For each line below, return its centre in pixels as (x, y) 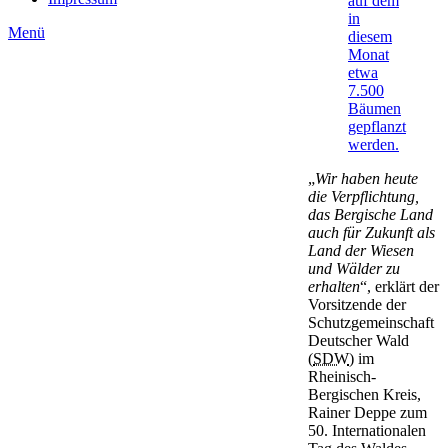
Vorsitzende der (357, 304)
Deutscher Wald (358, 340)
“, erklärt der (399, 286)
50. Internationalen (367, 430)
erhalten (334, 286)
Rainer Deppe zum (367, 412)
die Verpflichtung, (363, 196)
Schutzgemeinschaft (371, 322)
